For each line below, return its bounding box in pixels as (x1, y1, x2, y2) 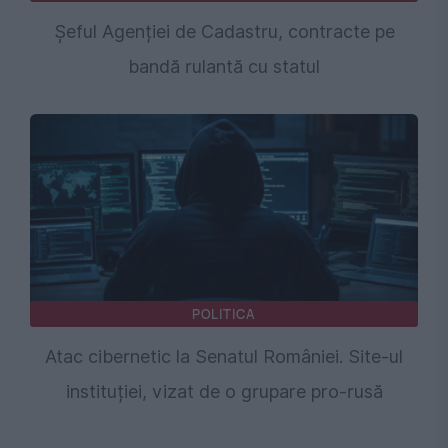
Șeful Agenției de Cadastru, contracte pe (53, 21, 395, 43)
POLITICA (191, 305, 257, 324)
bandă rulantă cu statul (128, 56, 320, 78)
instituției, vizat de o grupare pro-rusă (65, 381, 383, 403)
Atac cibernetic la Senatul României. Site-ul (45, 346, 403, 368)
